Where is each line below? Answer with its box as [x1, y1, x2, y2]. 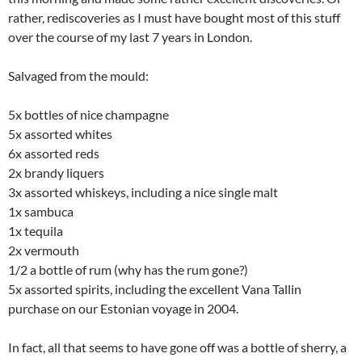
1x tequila [8, 223, 63, 239]
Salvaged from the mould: [8, 68, 149, 84]
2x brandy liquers [8, 165, 104, 181]
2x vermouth [8, 242, 79, 259]
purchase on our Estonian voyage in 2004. [8, 301, 238, 317]
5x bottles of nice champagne [8, 107, 169, 123]
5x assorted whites [8, 126, 112, 142]
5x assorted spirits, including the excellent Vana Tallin [8, 281, 301, 297]
